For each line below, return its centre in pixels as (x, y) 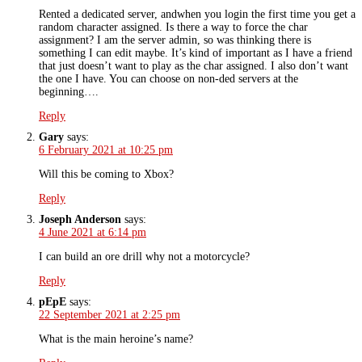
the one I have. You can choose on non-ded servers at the (168, 78)
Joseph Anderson (80, 219)
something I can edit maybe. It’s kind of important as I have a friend (196, 53)
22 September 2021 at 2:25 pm (109, 314)
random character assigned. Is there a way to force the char (173, 27)
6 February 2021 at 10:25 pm (106, 149)
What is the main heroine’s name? (116, 339)
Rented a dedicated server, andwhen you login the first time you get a (197, 14)
